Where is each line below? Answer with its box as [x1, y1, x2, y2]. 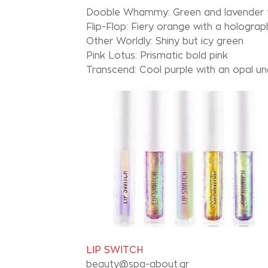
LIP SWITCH [86, 245, 143, 255]
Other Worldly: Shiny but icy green [86, 36, 243, 46]
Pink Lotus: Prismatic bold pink [86, 50, 228, 60]
